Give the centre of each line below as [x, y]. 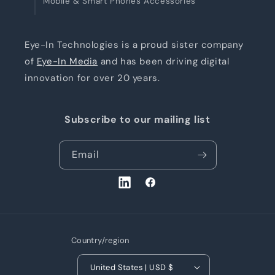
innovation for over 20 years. [92, 78]
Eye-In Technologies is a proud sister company [134, 45]
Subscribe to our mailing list [137, 119]
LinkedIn [135, 189]
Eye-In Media [67, 61]
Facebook [165, 189]
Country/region [100, 240]
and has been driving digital [164, 61]
